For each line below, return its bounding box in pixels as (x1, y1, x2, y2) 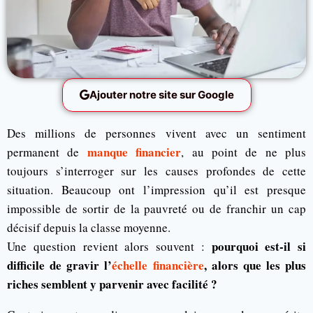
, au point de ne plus (181, 143, 306, 160)
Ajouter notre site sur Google (89, 87, 234, 101)
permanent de (7, 143, 87, 160)
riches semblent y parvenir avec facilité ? (7, 275, 217, 293)
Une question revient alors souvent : (7, 238, 212, 254)
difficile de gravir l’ (7, 256, 112, 274)
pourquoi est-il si (211, 237, 306, 255)
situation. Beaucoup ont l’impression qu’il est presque (7, 181, 306, 198)
